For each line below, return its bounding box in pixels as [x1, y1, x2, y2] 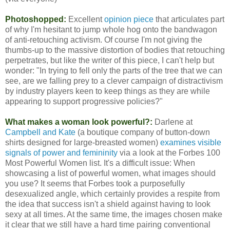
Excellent [66, 14, 104, 24]
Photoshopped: [5, 14, 66, 24]
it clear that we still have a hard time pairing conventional [5, 220, 210, 229]
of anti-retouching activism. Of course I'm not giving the [5, 35, 202, 44]
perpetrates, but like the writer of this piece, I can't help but [5, 55, 214, 65]
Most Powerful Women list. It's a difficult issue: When [5, 158, 195, 167]
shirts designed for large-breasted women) [5, 138, 160, 147]
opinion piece [104, 14, 154, 24]
